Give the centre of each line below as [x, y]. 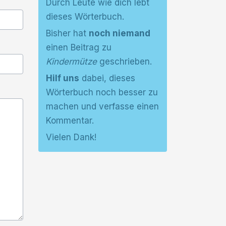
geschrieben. [124, 62]
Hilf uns [63, 78]
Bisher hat [67, 33]
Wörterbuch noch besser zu [102, 92]
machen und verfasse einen [102, 106]
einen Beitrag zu [79, 47]
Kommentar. [70, 121]
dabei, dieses [107, 78]
